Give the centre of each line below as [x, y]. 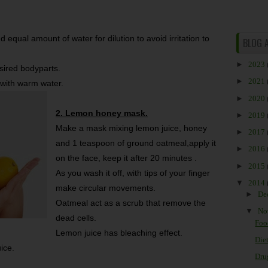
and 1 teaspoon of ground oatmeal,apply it [136, 143]
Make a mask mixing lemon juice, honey [131, 128]
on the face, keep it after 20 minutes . [126, 158]
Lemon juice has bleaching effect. [119, 233]
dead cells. [76, 218]
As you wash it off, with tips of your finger [133, 173]
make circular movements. [106, 188]
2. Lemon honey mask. [102, 113]
